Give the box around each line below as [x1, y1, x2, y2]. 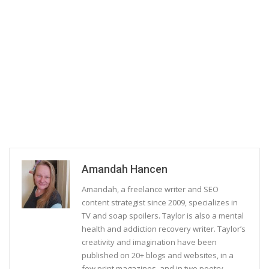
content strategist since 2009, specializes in [82, 196, 238, 208]
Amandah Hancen [82, 162, 168, 175]
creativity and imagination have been [82, 236, 217, 247]
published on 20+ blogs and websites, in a [82, 249, 234, 261]
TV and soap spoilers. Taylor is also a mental [82, 210, 244, 221]
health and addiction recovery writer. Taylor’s [82, 223, 246, 234]
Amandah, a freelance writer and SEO [82, 183, 219, 195]
